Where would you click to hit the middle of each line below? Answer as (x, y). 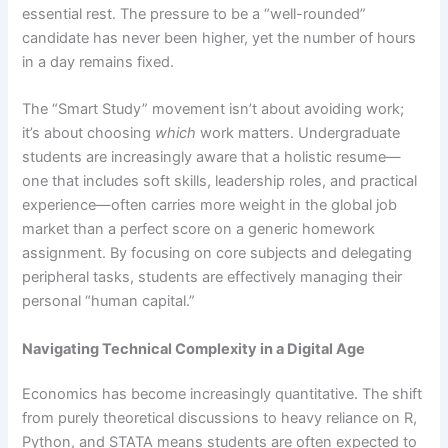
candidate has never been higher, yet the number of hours (219, 37)
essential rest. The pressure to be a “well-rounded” (194, 13)
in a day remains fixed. (98, 61)
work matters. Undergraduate (298, 133)
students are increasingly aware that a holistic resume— (212, 157)
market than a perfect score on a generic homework (199, 229)
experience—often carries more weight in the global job (210, 205)
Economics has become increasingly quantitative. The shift (222, 394)
